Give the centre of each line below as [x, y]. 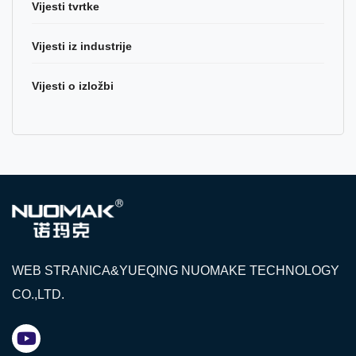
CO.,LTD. [38, 294]
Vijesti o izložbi [73, 86]
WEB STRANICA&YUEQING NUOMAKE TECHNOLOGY [176, 270]
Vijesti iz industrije [82, 46]
